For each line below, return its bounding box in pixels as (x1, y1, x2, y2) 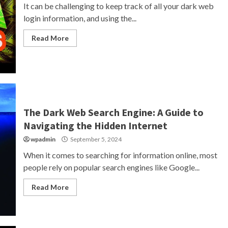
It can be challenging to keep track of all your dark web (23, 1, 214, 11)
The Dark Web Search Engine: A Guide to (23, 106, 204, 119)
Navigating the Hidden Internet (23, 119, 167, 132)
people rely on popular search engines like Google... (23, 162, 199, 172)
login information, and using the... (23, 13, 136, 23)
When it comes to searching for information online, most (23, 150, 217, 160)
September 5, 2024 (69, 135, 122, 143)
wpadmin (30, 135, 55, 143)
